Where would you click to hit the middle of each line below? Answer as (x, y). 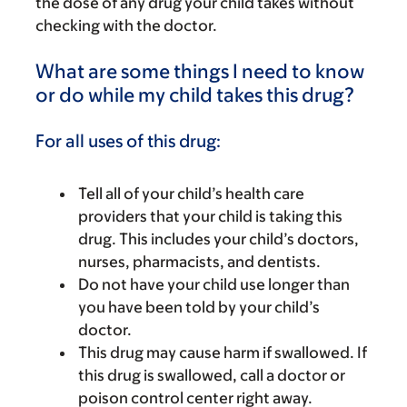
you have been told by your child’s (199, 307)
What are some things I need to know (200, 71)
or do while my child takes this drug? (195, 95)
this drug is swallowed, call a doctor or (212, 375)
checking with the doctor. (126, 25)
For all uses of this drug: (128, 140)
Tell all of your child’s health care (191, 193)
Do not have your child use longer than (214, 284)
